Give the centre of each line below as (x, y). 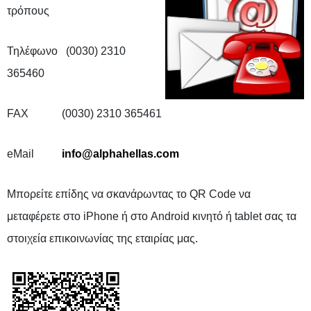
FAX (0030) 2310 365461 (84, 114)
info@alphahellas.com (120, 154)
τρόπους (28, 11)
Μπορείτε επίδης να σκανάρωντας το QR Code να (129, 194)
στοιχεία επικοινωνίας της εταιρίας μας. (102, 238)
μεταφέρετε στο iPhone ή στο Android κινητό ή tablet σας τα (152, 216)
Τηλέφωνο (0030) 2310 (66, 51)
